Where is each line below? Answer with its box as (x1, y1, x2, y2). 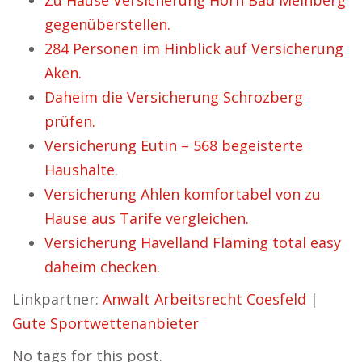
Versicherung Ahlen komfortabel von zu (44, 184, 321, 204)
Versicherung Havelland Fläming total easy (44, 233, 341, 252)
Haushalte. (44, 160, 118, 179)
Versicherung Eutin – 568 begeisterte (44, 136, 303, 155)
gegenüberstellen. (44, 15, 170, 34)
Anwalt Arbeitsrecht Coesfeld (103, 289, 306, 309)
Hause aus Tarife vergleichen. (44, 208, 249, 228)
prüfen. (44, 112, 95, 131)
